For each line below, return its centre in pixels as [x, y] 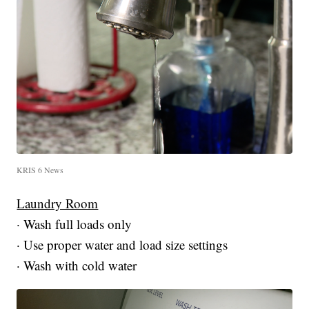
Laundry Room [58, 203]
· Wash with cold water [77, 265]
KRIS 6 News [40, 169]
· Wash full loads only [74, 223]
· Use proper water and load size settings [122, 244]
